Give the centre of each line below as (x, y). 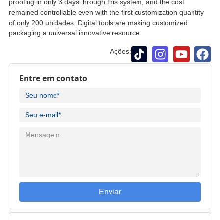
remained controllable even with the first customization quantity (106, 12)
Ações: (121, 51)
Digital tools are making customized (132, 22)
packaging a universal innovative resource (74, 33)
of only (19, 22)
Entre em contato (53, 78)
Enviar (110, 192)
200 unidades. (53, 22)
